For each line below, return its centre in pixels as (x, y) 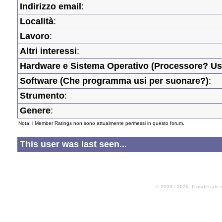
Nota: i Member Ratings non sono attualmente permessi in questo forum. (101, 123)
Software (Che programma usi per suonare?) (114, 81)
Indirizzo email (51, 7)
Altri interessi (48, 51)
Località (37, 22)
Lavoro (35, 36)
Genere (35, 111)
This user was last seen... (73, 144)
